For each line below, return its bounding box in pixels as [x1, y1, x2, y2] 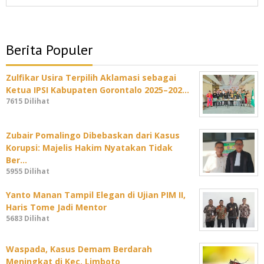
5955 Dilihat [6, 166, 49, 177]
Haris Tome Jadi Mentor [6, 202, 107, 213]
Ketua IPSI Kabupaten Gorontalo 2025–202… [6, 84, 189, 96]
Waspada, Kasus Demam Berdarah [6, 243, 152, 255]
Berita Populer [6, 41, 93, 60]
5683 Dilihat [6, 213, 49, 224]
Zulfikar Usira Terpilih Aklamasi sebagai [6, 72, 176, 84]
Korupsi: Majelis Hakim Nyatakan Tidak [6, 142, 173, 154]
